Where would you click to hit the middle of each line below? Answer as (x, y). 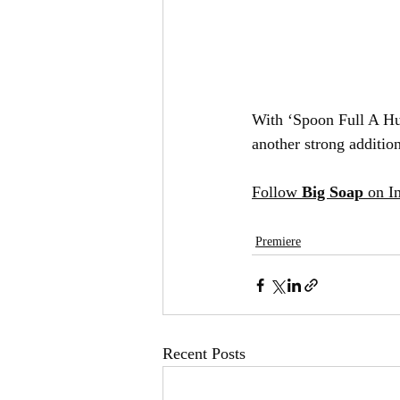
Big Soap (333, 192)
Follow (277, 192)
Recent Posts (204, 354)
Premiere (278, 242)
